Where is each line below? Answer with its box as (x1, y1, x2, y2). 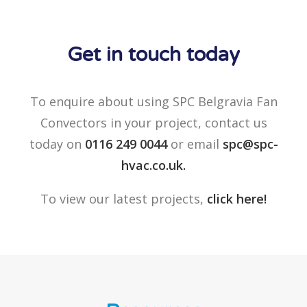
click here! (207, 191, 267, 207)
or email (167, 136, 223, 152)
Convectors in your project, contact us (40, 114, 267, 131)
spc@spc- (222, 136, 278, 152)
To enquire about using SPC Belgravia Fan (29, 93, 278, 110)
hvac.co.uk (121, 157, 183, 173)
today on (29, 136, 85, 152)
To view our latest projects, (40, 191, 204, 207)
